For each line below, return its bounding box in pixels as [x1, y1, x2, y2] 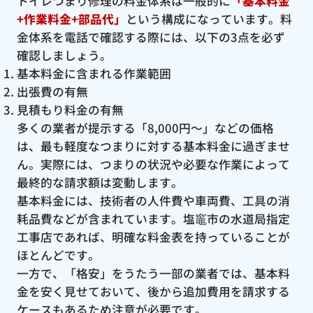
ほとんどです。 [16, 246, 100, 263]
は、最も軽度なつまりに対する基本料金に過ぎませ [16, 137, 290, 154]
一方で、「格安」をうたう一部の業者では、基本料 [16, 264, 290, 282]
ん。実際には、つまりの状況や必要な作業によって [16, 155, 290, 173]
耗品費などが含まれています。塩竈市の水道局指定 [16, 210, 290, 227]
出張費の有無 [16, 82, 88, 100]
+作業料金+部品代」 [16, 10, 126, 27]
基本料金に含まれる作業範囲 [16, 64, 171, 82]
